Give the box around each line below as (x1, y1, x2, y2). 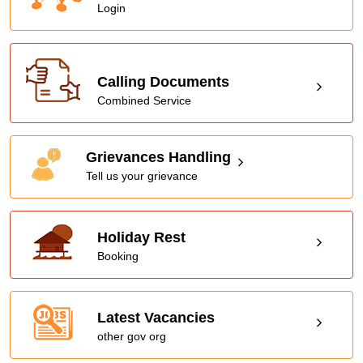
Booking (97, 250, 139, 263)
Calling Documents (97, 74, 230, 91)
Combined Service (97, 94, 192, 108)
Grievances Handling (86, 149, 231, 166)
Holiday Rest (97, 229, 186, 246)
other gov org (97, 330, 167, 344)
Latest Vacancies (97, 310, 216, 327)
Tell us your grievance (86, 169, 198, 183)
